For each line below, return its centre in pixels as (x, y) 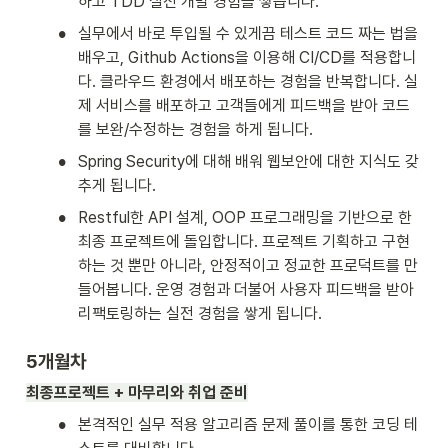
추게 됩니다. (119, 186)
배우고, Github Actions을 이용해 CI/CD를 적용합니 (247, 58)
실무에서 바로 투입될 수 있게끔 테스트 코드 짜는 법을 (248, 34)
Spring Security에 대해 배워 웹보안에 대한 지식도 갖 (248, 162)
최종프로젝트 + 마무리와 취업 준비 (137, 393)
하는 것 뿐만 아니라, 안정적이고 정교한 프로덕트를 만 (248, 266)
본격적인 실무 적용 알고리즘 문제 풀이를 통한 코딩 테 (248, 425)
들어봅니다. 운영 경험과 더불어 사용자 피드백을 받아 (246, 290)
